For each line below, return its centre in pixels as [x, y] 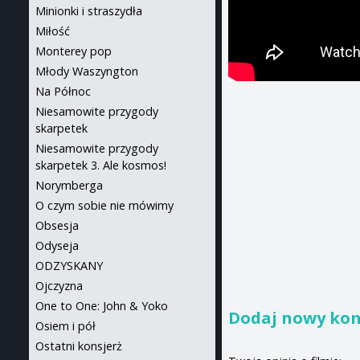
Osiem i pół [65, 326]
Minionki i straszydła [89, 11]
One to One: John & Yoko [102, 306]
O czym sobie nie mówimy [104, 205]
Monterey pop [74, 51]
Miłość [53, 31]
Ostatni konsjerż [79, 346]
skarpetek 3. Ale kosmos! [101, 165]
